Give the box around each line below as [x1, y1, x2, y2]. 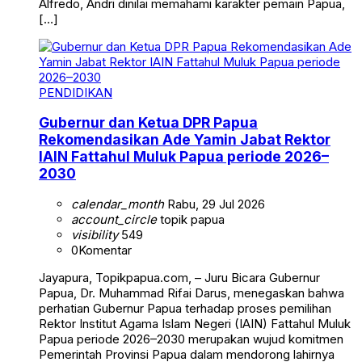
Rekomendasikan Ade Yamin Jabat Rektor [39, 131, 330, 149]
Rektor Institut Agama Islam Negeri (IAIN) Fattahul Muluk [39, 315, 351, 331]
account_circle [71, 211, 157, 227]
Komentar [78, 242, 132, 258]
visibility [71, 226, 118, 242]
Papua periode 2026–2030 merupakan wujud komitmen [39, 330, 343, 347]
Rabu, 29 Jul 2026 [164, 196, 265, 212]
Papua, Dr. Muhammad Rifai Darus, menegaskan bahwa [39, 284, 344, 301]
